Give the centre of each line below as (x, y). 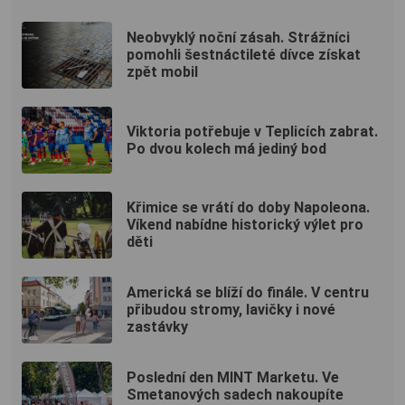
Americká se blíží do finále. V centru (248, 293)
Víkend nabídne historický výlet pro (245, 225)
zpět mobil (162, 72)
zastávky (157, 327)
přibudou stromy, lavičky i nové (231, 310)
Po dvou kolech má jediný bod (226, 148)
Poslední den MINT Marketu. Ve (233, 378)
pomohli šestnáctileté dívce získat (244, 55)
